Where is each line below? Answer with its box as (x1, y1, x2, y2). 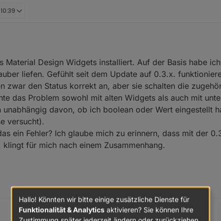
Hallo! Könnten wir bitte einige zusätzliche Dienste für (19, 194, 189, 203)
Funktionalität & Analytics (19, 205, 105, 214)
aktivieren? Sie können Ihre (105, 205, 193, 214)
